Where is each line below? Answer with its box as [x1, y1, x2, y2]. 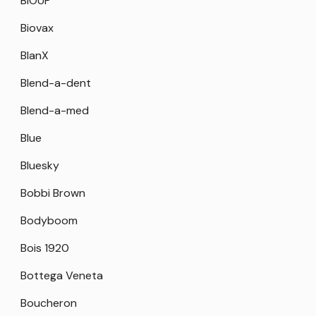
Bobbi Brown [20, 186, 85, 201]
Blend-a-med [20, 103, 89, 119]
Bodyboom [20, 213, 78, 229]
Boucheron [20, 296, 77, 311]
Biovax [20, 20, 54, 36]
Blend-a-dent [20, 75, 91, 91]
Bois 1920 [20, 241, 69, 256]
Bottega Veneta [20, 268, 103, 284]
